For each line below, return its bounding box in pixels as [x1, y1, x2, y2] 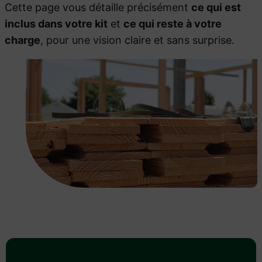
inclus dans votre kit [5, 17, 108, 30]
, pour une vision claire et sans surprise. [40, 33, 235, 46]
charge [5, 33, 40, 46]
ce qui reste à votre [123, 17, 222, 30]
